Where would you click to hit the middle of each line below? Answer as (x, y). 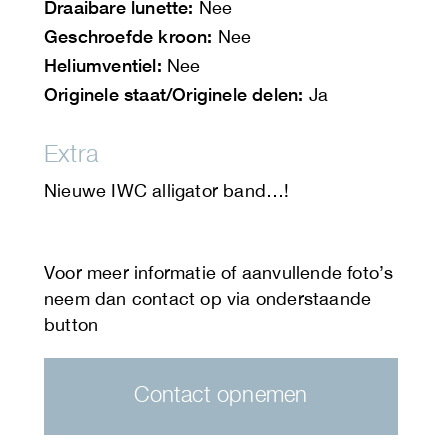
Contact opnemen (221, 394)
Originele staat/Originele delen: (174, 94)
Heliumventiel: (103, 65)
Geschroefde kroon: (128, 36)
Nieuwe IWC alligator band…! (167, 191)
